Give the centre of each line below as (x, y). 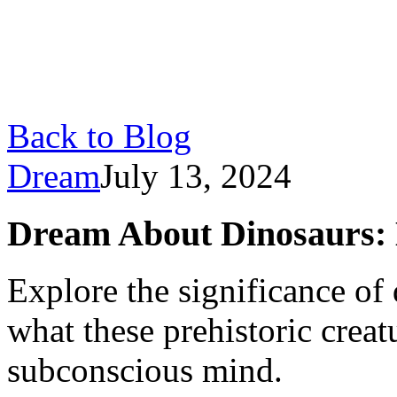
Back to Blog (99, 136)
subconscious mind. (145, 370)
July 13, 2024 (196, 176)
